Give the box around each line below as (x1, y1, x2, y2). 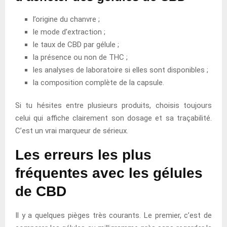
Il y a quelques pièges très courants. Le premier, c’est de (15, 210, 212, 220)
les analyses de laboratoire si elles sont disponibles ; (33, 65, 208, 74)
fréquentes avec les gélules (15, 165, 203, 181)
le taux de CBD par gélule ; (33, 40, 119, 49)
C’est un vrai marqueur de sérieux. (15, 126, 128, 135)
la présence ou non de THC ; (33, 52, 128, 62)
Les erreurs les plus (15, 146, 152, 163)
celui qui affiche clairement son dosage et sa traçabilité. (15, 113, 212, 123)
